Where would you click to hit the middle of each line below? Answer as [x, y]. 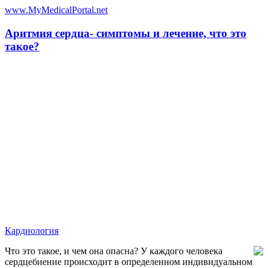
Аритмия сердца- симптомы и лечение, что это [126, 33]
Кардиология [32, 231]
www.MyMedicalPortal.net [56, 10]
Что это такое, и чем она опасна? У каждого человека [114, 251]
